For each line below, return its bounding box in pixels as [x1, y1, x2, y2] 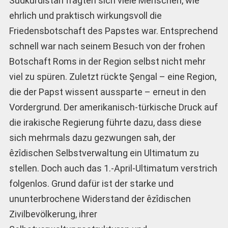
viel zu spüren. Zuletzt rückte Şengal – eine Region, [9, 71, 216, 82]
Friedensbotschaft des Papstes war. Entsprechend [9, 25, 218, 36]
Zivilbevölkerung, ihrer [9, 208, 97, 219]
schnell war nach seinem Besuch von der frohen [9, 40, 205, 51]
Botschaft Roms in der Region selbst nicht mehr [9, 55, 206, 67]
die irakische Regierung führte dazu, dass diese [9, 117, 202, 128]
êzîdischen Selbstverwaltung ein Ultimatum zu [9, 147, 199, 158]
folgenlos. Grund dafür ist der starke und [9, 178, 174, 189]
